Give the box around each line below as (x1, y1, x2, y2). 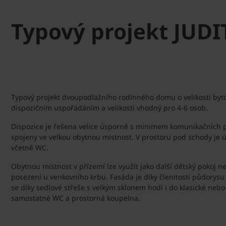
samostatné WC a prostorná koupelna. (11, 193, 140, 203)
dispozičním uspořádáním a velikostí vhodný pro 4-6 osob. (11, 102, 208, 112)
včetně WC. (11, 142, 48, 152)
